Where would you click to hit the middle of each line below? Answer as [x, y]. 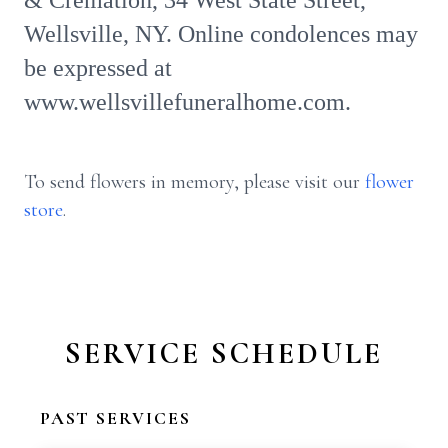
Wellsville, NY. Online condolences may [221, 34]
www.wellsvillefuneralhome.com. [187, 102]
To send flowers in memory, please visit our [194, 182]
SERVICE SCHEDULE [224, 353]
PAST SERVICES [115, 418]
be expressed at [98, 68]
